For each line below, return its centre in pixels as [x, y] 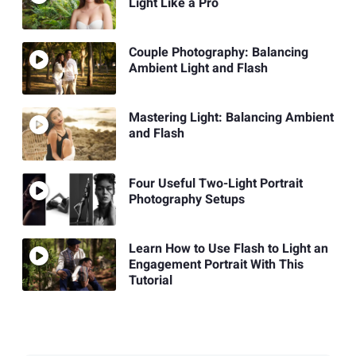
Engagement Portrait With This [216, 265]
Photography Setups [186, 199]
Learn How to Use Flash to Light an [228, 249]
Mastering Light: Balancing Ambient [231, 118]
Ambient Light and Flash [198, 69]
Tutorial [150, 281]
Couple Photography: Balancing [218, 53]
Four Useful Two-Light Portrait [215, 183]
